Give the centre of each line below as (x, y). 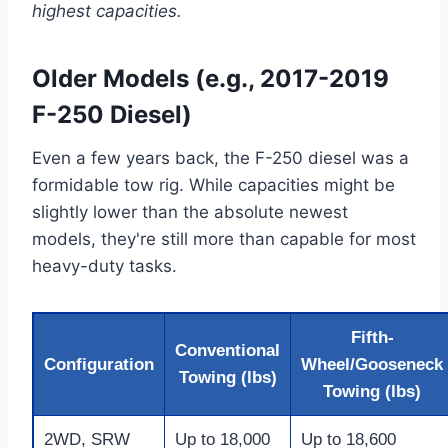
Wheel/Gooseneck (372, 365)
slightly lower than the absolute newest (190, 212)
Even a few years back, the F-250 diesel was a (220, 158)
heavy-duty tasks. (104, 266)
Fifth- (372, 338)
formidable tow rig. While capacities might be (213, 185)
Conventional (227, 351)
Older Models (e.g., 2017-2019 (210, 79)
